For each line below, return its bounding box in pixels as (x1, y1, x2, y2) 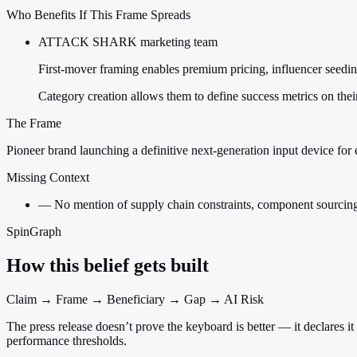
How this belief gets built (6, 255, 209, 277)
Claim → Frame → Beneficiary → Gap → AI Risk (6, 292, 264, 307)
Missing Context (6, 171, 89, 185)
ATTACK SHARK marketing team (38, 35, 218, 49)
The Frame (6, 116, 61, 131)
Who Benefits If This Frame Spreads (6, 8, 190, 22)
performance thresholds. (6, 334, 127, 348)
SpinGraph (6, 225, 61, 239)
